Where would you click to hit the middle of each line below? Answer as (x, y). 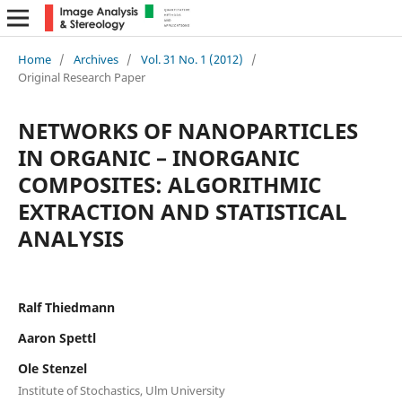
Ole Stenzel (52, 368)
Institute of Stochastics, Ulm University (121, 390)
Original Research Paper (81, 77)
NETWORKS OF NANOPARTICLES (188, 130)
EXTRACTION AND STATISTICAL (182, 211)
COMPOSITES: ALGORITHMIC (169, 184)
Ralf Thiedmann (66, 307)
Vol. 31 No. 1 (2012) (192, 59)
